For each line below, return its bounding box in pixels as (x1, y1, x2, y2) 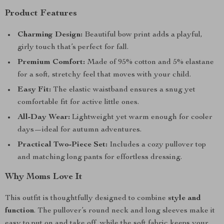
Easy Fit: (17, 86, 51, 94)
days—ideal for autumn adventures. (17, 126, 141, 134)
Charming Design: (17, 31, 82, 39)
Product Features (5, 9, 77, 18)
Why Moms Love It (5, 172, 82, 181)
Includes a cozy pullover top (107, 141, 206, 149)
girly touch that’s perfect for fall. (17, 43, 128, 51)
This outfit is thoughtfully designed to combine (5, 194, 168, 202)
